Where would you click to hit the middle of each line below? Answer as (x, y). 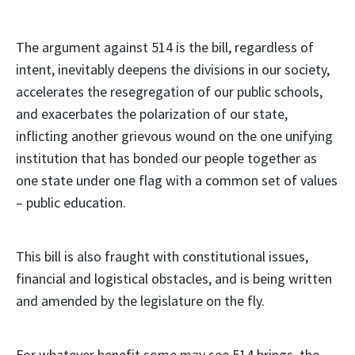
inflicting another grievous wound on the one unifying (174, 136)
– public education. (71, 202)
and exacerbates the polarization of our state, (152, 114)
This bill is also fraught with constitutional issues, (162, 256)
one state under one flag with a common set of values (177, 180)
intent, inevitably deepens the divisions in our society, (173, 69)
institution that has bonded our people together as (166, 158)
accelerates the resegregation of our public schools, (169, 92)
